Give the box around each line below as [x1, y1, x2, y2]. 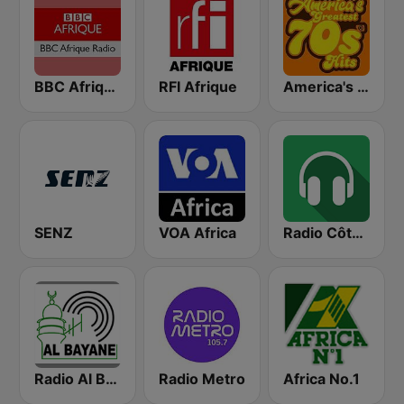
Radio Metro [159, 370, 245, 388]
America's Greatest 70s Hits [357, 78, 369, 96]
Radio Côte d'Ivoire [352, 224, 363, 242]
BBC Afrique [104, 78, 115, 96]
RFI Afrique [159, 78, 237, 96]
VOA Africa [159, 224, 236, 242]
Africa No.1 [283, 370, 360, 388]
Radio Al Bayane [106, 370, 117, 388]
